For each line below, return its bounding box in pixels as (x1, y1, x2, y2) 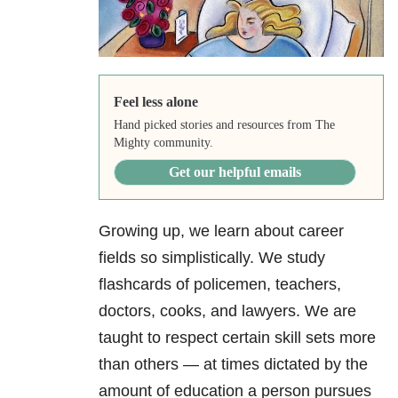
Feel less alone (113, 94, 198, 110)
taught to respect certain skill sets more (99, 329, 376, 347)
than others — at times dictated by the (99, 355, 368, 374)
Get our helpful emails (168, 164, 301, 180)
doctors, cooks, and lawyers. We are (99, 302, 356, 321)
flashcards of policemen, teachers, (99, 275, 341, 294)
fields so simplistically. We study (99, 249, 325, 267)
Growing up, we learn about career (99, 222, 344, 241)
